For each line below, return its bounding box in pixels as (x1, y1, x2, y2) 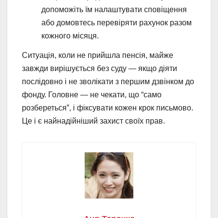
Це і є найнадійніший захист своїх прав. (22, 116, 165, 125)
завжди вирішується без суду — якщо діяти (22, 64, 177, 73)
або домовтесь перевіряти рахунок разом (41, 18, 192, 27)
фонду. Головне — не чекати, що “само (22, 90, 162, 99)
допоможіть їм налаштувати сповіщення (41, 5, 187, 14)
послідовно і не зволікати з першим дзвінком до (22, 77, 194, 86)
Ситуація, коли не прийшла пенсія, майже (22, 51, 173, 59)
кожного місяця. (41, 32, 99, 40)
